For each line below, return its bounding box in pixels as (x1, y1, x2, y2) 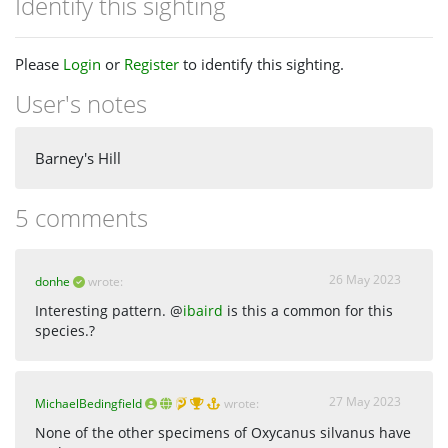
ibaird (183, 302, 223, 321)
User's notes (15, 86, 147, 120)
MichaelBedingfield (35, 395, 142, 413)
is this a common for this (223, 302, 393, 321)
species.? (35, 322, 95, 341)
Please (15, 53, 63, 74)
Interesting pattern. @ (35, 302, 183, 321)
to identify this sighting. (179, 53, 344, 74)
